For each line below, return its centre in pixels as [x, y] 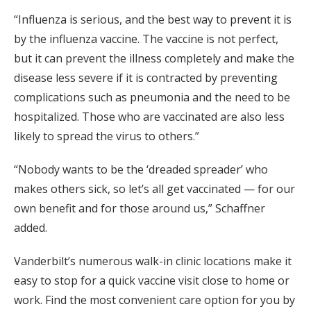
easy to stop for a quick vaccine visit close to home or [152, 281]
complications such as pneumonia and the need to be [152, 98]
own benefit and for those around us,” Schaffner [140, 209]
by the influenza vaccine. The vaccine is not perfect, [146, 39]
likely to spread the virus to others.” [107, 136]
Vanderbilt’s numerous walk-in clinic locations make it [153, 261]
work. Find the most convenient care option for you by [154, 300]
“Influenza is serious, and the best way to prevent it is [153, 20]
